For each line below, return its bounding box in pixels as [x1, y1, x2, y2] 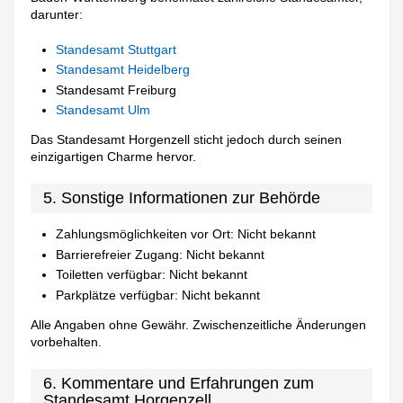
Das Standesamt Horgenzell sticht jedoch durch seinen [31, 132, 343, 148]
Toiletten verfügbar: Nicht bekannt [56, 267, 248, 282]
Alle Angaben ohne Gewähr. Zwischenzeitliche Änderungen [31, 317, 367, 332]
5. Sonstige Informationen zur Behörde [43, 189, 321, 208]
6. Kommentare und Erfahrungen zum [43, 373, 315, 392]
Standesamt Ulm [56, 103, 151, 118]
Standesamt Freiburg [56, 82, 177, 97]
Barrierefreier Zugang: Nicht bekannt [56, 246, 265, 262]
